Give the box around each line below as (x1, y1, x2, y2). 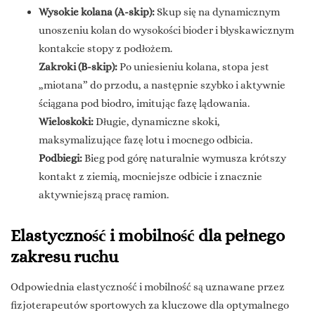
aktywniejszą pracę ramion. (39, 188, 169, 202)
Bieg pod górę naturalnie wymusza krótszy (82, 152, 286, 165)
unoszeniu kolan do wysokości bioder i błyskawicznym (39, 24, 294, 37)
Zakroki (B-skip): (39, 60, 117, 74)
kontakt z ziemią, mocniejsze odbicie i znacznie (39, 170, 262, 184)
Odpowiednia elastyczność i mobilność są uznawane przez (11, 281, 285, 294)
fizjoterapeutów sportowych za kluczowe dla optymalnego (11, 299, 289, 312)
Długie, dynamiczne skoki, (94, 115, 220, 129)
